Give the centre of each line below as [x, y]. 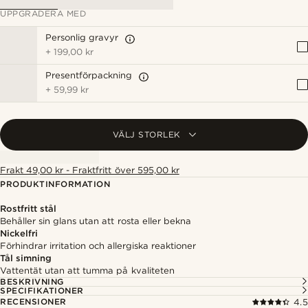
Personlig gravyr [82, 37]
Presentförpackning [89, 75]
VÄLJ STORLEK [146, 134]
